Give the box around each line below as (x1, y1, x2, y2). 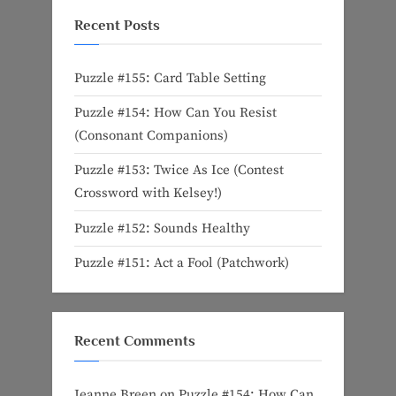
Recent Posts (74, 16, 160, 34)
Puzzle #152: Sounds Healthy (74, 219, 250, 237)
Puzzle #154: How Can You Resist (74, 104, 277, 122)
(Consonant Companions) (74, 127, 228, 145)
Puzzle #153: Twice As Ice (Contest (74, 162, 284, 179)
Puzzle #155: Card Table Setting (74, 70, 266, 88)
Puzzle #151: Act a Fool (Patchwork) (74, 254, 289, 271)
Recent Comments (74, 332, 195, 350)
